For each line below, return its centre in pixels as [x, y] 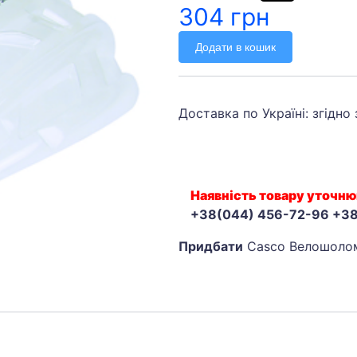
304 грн [224, 17]
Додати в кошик [235, 47]
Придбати [211, 246]
